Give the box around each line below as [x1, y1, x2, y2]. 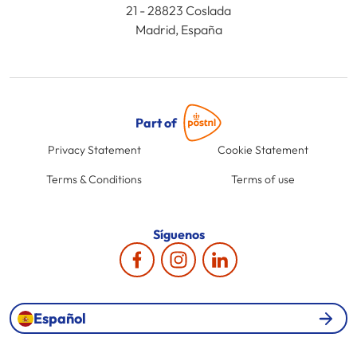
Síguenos [152, 226, 205, 242]
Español [33, 309, 86, 328]
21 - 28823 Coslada [126, 2, 231, 18]
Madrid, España [135, 22, 222, 37]
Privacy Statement [47, 143, 141, 157]
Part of [135, 115, 177, 131]
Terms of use [231, 172, 295, 186]
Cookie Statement [218, 143, 308, 157]
